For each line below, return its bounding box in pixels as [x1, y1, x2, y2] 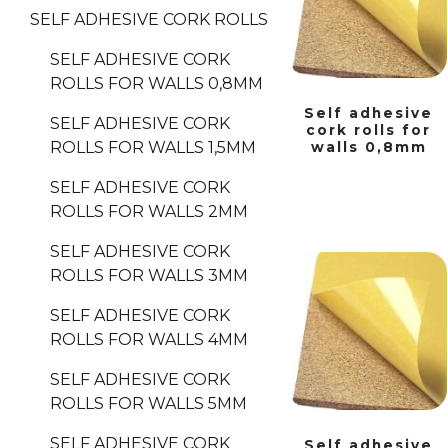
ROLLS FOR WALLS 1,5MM [50, 138, 256, 158]
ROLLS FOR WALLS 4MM [50, 330, 248, 350]
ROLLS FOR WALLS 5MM [50, 394, 247, 414]
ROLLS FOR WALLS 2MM [50, 202, 248, 222]
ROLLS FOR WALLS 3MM [50, 266, 248, 286]
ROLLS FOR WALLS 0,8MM [50, 74, 263, 94]
